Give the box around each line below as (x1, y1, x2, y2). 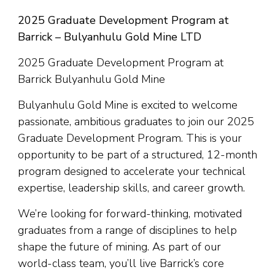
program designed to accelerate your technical (18, 164, 246, 179)
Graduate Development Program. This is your (18, 131, 242, 145)
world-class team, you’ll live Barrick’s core (18, 256, 224, 271)
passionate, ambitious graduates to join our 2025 (18, 114, 254, 129)
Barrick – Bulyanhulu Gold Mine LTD (18, 29, 201, 44)
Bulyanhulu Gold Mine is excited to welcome (18, 98, 238, 112)
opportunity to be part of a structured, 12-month (18, 147, 257, 162)
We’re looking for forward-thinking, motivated (18, 206, 242, 221)
